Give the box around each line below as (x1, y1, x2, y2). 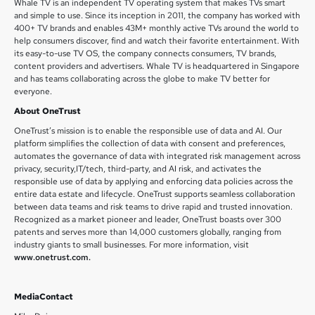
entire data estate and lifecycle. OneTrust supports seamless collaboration (14, 188, 295, 200)
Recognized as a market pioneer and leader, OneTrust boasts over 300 (14, 214, 281, 225)
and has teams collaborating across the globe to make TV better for (14, 73, 270, 84)
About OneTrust (14, 105, 83, 117)
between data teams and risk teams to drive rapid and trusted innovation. (14, 201, 292, 212)
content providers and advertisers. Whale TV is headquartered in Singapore (14, 60, 300, 72)
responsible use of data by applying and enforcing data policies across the (14, 176, 293, 187)
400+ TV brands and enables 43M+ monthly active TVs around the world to (14, 22, 299, 34)
